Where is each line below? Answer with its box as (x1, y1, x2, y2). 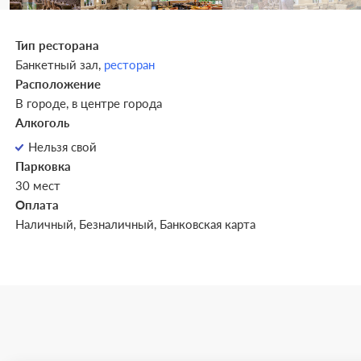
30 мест (15, 178, 60, 193)
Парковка (15, 159, 71, 173)
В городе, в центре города (15, 96, 162, 110)
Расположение (15, 77, 101, 91)
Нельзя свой (27, 139, 97, 154)
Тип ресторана (15, 38, 99, 52)
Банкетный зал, (15, 57, 104, 72)
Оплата (15, 197, 59, 212)
